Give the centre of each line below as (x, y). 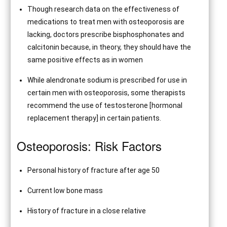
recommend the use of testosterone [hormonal (105, 105)
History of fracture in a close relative (87, 211)
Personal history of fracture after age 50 (94, 170)
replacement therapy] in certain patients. (94, 118)
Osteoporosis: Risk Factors (89, 146)
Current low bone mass (65, 191)
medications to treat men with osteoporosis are (106, 22)
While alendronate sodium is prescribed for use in (107, 80)
